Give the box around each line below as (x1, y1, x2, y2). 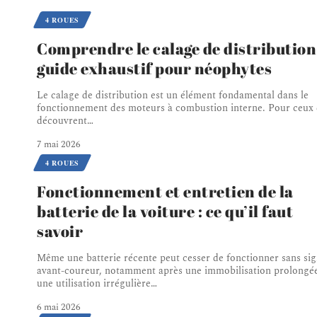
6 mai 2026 (37, 300, 81, 315)
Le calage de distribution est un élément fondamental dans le (37, 88, 309, 103)
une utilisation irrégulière (37, 276, 151, 292)
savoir (37, 221, 83, 242)
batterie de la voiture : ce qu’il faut (37, 201, 293, 222)
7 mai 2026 (37, 137, 81, 152)
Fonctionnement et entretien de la (37, 181, 294, 202)
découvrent (37, 113, 87, 129)
